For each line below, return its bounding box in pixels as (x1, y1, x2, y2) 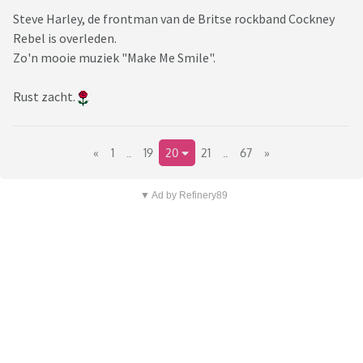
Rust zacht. (13, 88, 78, 105)
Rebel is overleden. (13, 30, 117, 47)
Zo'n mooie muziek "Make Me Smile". (13, 49, 216, 66)
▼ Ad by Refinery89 (139, 190, 228, 202)
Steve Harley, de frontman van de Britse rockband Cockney (13, 11, 335, 28)
